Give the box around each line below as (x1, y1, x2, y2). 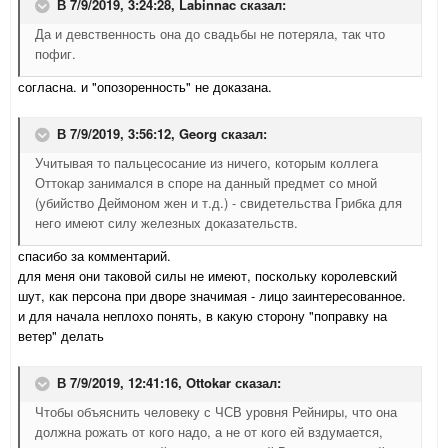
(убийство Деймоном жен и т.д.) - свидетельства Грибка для (35, 193, 402, 213)
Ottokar (186, 373, 231, 393)
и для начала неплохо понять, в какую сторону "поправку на (18, 306, 387, 326)
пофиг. (35, 44, 76, 64)
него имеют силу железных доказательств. (35, 213, 298, 233)
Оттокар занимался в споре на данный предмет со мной (35, 173, 377, 193)
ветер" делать (18, 326, 104, 346)
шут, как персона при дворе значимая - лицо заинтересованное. (18, 286, 406, 306)
